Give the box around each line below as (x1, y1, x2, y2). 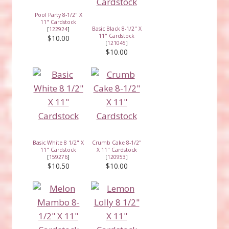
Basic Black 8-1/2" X (91, 25, 142, 32)
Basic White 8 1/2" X (33, 139, 84, 146)
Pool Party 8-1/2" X (34, 11, 82, 18)
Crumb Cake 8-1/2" (91, 139, 142, 146)
